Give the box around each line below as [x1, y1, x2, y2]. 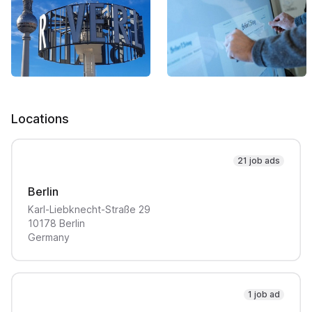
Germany [28, 231, 70, 243]
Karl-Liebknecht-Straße [28, 203, 136, 215]
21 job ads [237, 155, 280, 166]
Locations [11, 111, 69, 126]
